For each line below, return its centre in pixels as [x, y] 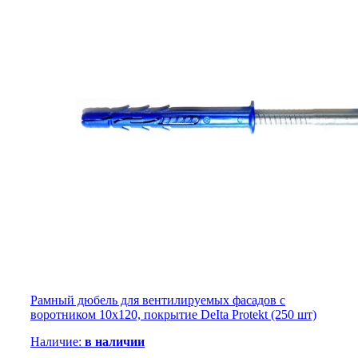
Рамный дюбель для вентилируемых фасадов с [158, 300]
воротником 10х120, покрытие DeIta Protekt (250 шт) [173, 315]
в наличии [115, 342]
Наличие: [58, 342]
